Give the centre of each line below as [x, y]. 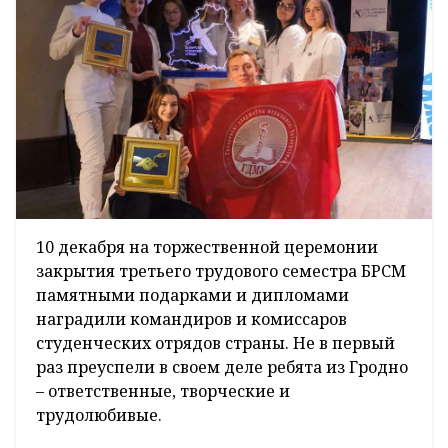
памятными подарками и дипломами [192, 295]
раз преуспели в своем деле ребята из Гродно [222, 367]
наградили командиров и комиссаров [191, 319]
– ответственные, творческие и [163, 391]
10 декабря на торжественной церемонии [207, 247]
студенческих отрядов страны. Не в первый [215, 343]
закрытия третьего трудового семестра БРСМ [221, 271]
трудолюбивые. [101, 415]
